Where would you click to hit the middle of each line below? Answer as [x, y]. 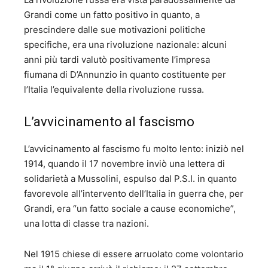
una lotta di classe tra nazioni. [86, 224]
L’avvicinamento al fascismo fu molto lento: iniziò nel [134, 149]
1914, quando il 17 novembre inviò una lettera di [124, 164]
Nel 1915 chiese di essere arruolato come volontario [134, 254]
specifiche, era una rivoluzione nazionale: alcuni [125, 45]
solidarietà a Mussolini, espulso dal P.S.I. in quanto [130, 179]
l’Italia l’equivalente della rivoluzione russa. [114, 90]
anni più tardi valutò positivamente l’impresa [117, 60]
